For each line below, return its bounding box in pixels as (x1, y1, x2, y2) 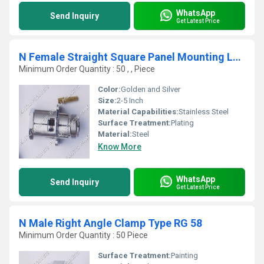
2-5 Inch (117, 96, 143, 105)
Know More (98, 142, 141, 151)
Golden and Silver (121, 85, 180, 94)
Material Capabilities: (98, 107, 179, 116)
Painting (171, 251, 198, 260)
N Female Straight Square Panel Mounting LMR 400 (233, 51, 241, 63)
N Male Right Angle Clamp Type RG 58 (19, 217, 202, 229)
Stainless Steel (179, 107, 229, 116)
